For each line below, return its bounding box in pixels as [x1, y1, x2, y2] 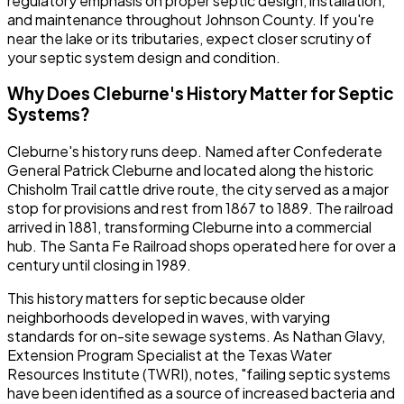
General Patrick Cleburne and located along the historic [7, 161, 373, 180]
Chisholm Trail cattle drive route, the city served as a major [7, 179, 389, 199]
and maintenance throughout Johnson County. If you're [7, 9, 374, 29]
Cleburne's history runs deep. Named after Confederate [7, 142, 382, 161]
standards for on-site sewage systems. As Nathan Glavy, [7, 326, 385, 346]
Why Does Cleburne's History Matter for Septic [7, 83, 394, 105]
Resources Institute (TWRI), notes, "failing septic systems [7, 364, 390, 384]
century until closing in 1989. [7, 255, 191, 275]
